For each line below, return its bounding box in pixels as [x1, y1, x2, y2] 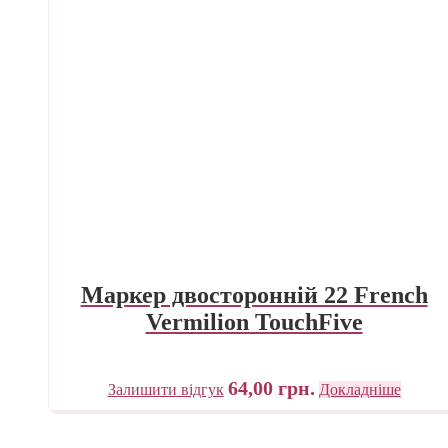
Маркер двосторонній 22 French [80, 281, 428, 308]
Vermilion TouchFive [145, 308, 363, 335]
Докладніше [318, 380, 401, 398]
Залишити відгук [107, 380, 224, 398]
